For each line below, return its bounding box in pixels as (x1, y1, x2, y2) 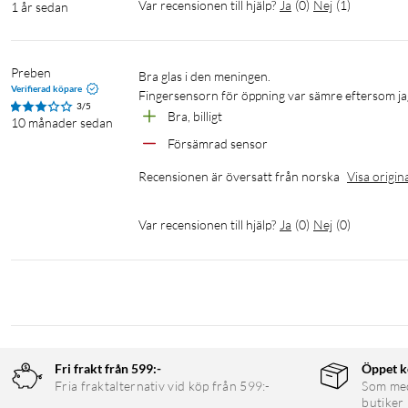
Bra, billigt (168, 108, 222, 125)
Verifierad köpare (11, 83, 82, 95)
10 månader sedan (11, 115, 113, 131)
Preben (11, 65, 51, 81)
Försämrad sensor (168, 136, 268, 152)
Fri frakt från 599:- (55, 361, 161, 377)
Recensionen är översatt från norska (138, 168, 340, 185)
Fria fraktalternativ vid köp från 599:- (55, 378, 270, 394)
